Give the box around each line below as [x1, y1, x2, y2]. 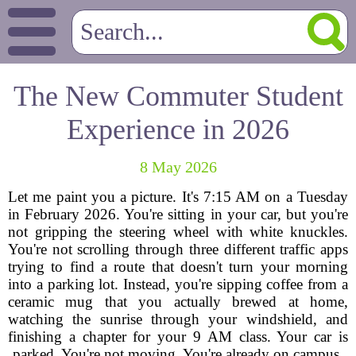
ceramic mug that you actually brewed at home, [8, 293, 348, 310]
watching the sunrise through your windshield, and [8, 311, 348, 327]
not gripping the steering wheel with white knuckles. [8, 223, 348, 240]
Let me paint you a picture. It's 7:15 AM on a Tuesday [8, 188, 348, 205]
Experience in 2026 [67, 114, 289, 145]
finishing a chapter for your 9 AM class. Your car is [8, 328, 348, 345]
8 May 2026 [139, 158, 217, 176]
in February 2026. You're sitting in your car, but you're [8, 206, 348, 222]
